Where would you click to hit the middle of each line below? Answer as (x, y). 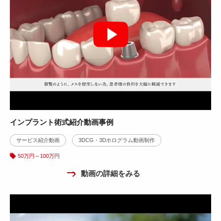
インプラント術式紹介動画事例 (62, 122)
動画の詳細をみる (110, 173)
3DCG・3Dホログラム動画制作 (117, 140)
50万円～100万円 (39, 156)
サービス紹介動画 (38, 140)
